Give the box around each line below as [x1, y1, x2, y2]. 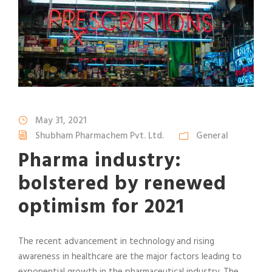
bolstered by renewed [18, 169, 226, 200]
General [196, 129, 228, 144]
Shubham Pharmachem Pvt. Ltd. [35, 129, 164, 144]
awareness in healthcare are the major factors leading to [18, 250, 242, 265]
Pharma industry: [18, 146, 182, 177]
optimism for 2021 [18, 192, 185, 223]
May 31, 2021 [35, 114, 87, 129]
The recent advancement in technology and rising [18, 234, 214, 250]
